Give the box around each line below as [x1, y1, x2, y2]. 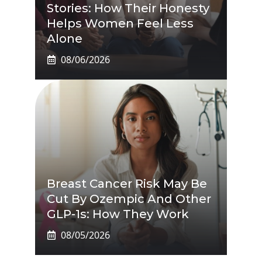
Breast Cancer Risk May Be [47, 176, 207, 191]
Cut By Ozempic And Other [47, 191, 211, 206]
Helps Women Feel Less [47, 16, 194, 30]
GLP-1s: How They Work [47, 206, 189, 221]
